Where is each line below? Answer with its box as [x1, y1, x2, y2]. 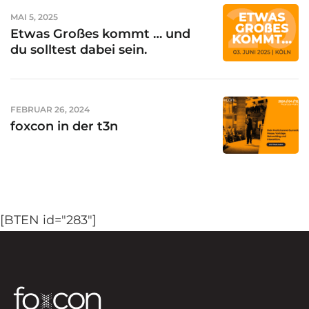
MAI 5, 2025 [10, 11, 58, 22]
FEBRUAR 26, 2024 [10, 103, 90, 114]
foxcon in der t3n [10, 119, 118, 134]
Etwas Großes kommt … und [10, 26, 190, 41]
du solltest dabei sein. [10, 42, 147, 57]
